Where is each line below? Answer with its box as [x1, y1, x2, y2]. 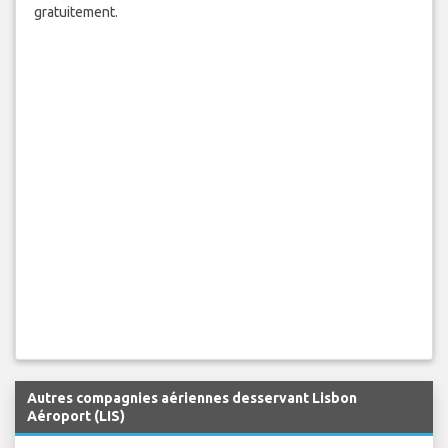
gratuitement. [33, 3, 118, 20]
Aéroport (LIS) [27, 408, 125, 425]
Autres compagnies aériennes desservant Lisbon [27, 390, 357, 407]
